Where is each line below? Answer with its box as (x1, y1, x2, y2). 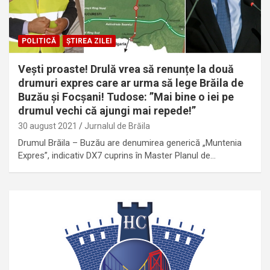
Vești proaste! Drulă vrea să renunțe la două (18, 63, 234, 76)
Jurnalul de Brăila (84, 121, 150, 131)
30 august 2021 (18, 121, 77, 131)
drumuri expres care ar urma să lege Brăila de (18, 77, 243, 90)
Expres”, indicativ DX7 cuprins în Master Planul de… (18, 150, 216, 162)
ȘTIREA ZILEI (66, 37, 112, 46)
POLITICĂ (22, 37, 56, 46)
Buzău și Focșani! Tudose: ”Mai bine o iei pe (18, 90, 234, 104)
